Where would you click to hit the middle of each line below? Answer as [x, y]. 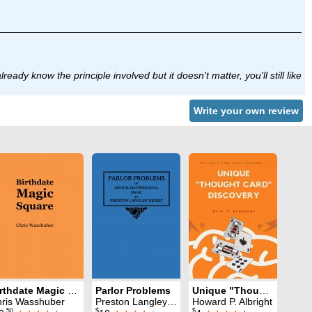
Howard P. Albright [232, 302]
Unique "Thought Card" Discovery [264, 291]
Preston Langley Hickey [131, 302]
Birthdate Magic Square [72, 291]
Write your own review [246, 110]
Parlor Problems [133, 291]
